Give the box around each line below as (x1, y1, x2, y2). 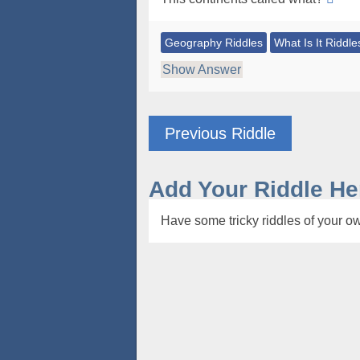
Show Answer (162, 63, 241, 76)
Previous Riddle (164, 125, 276, 142)
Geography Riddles (164, 36, 263, 49)
